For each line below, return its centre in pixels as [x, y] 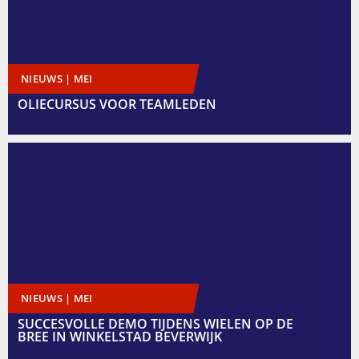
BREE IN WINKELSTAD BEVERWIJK [120, 337]
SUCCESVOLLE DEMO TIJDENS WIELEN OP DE [155, 324]
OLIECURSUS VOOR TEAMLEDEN [117, 105]
